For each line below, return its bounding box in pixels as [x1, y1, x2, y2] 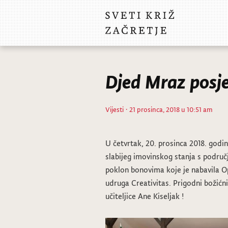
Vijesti [105, 104, 124, 114]
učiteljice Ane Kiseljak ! [105, 190, 184, 202]
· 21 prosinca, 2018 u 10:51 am [124, 104, 213, 114]
